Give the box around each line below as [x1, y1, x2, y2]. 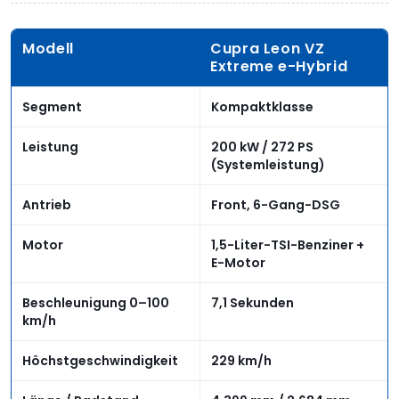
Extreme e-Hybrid [210, 55, 348, 77]
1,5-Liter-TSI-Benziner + [211, 235, 364, 254]
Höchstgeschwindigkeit [22, 351, 178, 370]
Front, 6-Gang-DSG [211, 195, 340, 214]
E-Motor [211, 253, 265, 272]
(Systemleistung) [211, 155, 325, 174]
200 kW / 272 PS [211, 137, 313, 156]
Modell [22, 37, 74, 59]
